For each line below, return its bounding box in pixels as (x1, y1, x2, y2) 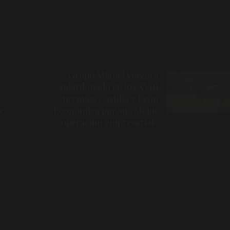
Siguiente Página (108, 58, 159, 67)
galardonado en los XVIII (59, 80, 159, 93)
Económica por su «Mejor (53, 104, 159, 117)
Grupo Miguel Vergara (68, 68, 159, 81)
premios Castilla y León (63, 92, 159, 105)
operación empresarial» (61, 116, 159, 128)
